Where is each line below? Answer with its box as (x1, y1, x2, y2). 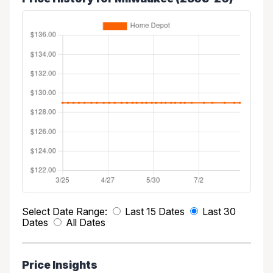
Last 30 (202, 205, 236, 218)
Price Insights (22, 258, 97, 271)
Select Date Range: (22, 205, 107, 218)
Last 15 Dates (125, 205, 185, 218)
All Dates (66, 216, 105, 229)
